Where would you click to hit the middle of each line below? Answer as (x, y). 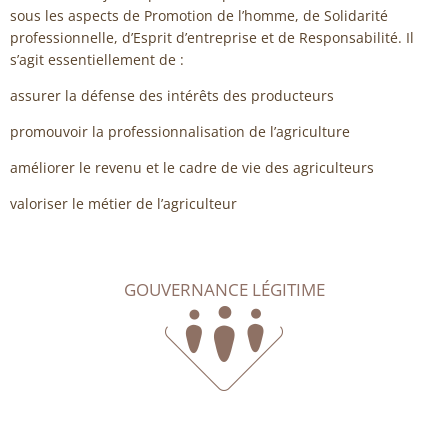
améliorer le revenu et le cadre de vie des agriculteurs (192, 167)
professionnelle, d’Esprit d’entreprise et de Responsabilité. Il (212, 37)
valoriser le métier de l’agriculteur (123, 203)
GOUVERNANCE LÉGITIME (224, 289)
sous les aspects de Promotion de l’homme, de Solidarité (199, 15)
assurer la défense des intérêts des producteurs (172, 95)
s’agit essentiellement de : (97, 59)
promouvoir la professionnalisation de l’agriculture (180, 131)
